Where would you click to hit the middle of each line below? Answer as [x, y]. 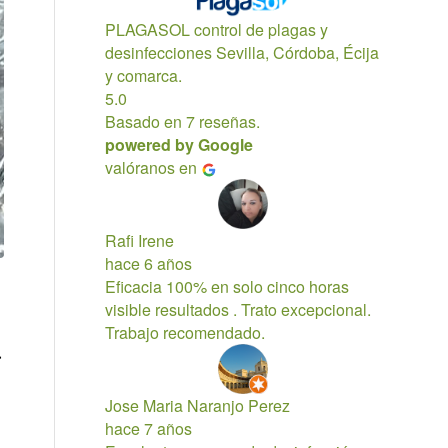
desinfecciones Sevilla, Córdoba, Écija [242, 52]
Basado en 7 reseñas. [183, 121]
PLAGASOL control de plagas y [217, 29]
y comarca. [144, 75]
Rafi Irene [140, 240]
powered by [152, 144]
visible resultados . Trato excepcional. [238, 309]
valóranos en [151, 167]
